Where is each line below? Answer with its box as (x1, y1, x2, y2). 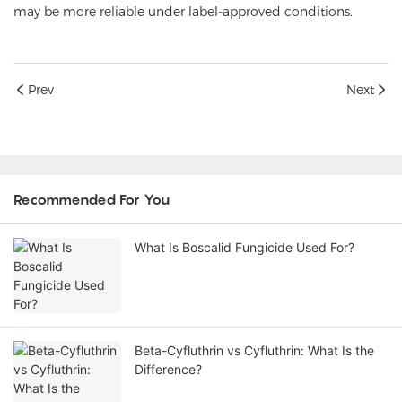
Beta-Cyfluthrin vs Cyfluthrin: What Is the (135, 343, 374, 359)
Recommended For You (13, 190, 170, 209)
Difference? (135, 362, 202, 378)
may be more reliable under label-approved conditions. (13, 4, 353, 21)
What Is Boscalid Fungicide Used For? (135, 240, 354, 256)
